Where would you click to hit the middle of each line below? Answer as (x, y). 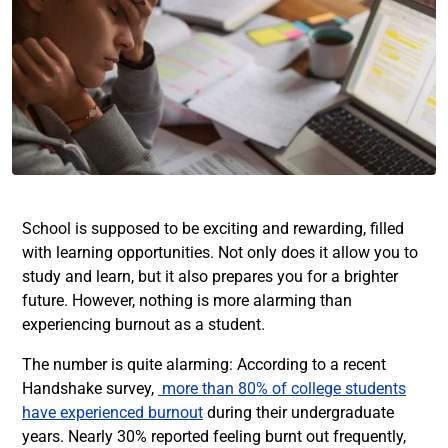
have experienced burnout (112, 412)
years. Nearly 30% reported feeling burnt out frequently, (214, 436)
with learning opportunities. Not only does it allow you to (220, 252)
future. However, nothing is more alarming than (187, 300)
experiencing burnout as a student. (145, 324)
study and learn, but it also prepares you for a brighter (210, 276)
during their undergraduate (298, 412)
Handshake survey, (90, 388)
